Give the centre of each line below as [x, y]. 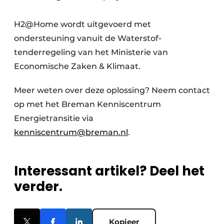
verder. [38, 186]
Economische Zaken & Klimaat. [78, 66]
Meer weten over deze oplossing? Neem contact [112, 90]
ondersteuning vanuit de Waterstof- [88, 38]
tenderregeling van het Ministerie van [91, 52]
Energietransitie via [54, 118]
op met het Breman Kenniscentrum [87, 104]
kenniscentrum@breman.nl [71, 132]
